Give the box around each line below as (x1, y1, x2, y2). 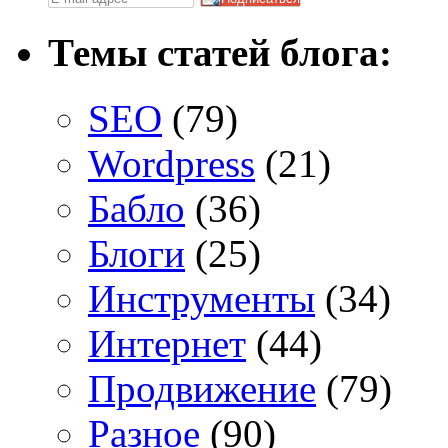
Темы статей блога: (48, 30, 392, 74)
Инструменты (88, 276, 315, 320)
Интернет (88, 321, 246, 365)
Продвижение (88, 366, 316, 410)
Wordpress (88, 141, 255, 185)
